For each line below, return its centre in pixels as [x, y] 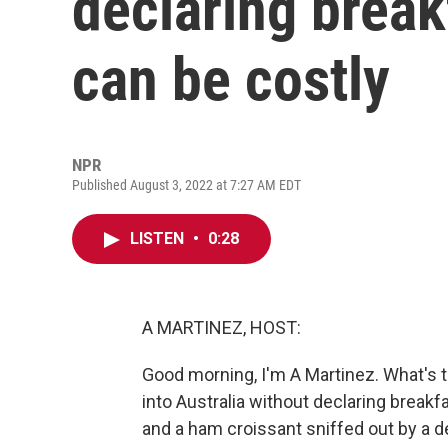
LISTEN [159, 238]
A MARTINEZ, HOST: [221, 327]
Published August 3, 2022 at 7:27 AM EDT [186, 185]
